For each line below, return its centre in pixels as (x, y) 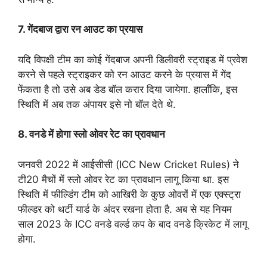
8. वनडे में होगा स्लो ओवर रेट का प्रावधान (94, 134)
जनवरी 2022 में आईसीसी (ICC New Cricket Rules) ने (128, 164)
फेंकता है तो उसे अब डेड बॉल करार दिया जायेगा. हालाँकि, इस (128, 89)
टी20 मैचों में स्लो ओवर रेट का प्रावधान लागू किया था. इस (123, 179)
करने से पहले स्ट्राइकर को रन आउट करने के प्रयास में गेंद (125, 74)
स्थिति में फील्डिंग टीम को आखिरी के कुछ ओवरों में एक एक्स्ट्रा (129, 194)
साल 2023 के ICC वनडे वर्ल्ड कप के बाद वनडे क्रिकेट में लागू (133, 224)
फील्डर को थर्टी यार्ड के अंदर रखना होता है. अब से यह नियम (125, 209)
